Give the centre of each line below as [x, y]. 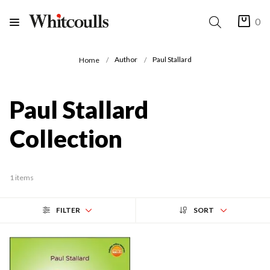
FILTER [68, 210]
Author [126, 60]
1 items [22, 177]
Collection [66, 138]
